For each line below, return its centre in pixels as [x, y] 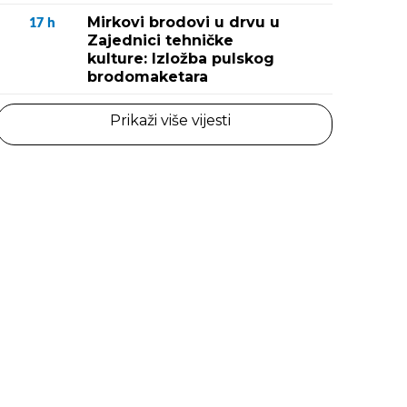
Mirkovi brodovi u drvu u [184, 22]
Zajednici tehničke [160, 40]
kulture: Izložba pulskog [181, 59]
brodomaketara [148, 77]
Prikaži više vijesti [170, 120]
